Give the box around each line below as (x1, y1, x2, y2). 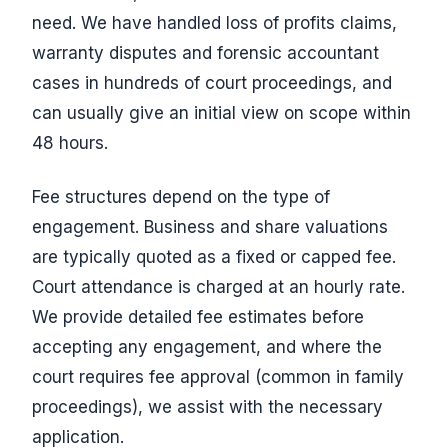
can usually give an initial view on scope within (32, 103, 411, 123)
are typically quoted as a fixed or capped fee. (32, 247, 396, 267)
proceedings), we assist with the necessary (32, 397, 383, 417)
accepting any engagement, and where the (32, 337, 382, 357)
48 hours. (32, 133, 108, 153)
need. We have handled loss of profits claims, (32, 13, 397, 33)
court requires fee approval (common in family (32, 367, 404, 387)
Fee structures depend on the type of (32, 187, 330, 207)
